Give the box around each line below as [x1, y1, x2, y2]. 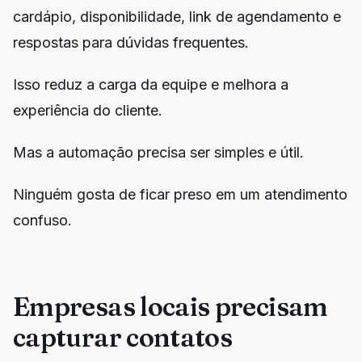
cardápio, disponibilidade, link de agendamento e [13, 8, 341, 26]
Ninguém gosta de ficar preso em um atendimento [13, 185, 347, 203]
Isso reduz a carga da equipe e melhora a [13, 76, 288, 94]
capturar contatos [13, 321, 233, 353]
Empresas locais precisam [13, 290, 328, 322]
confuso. [13, 211, 72, 229]
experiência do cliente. [13, 102, 162, 120]
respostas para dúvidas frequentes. [13, 34, 249, 52]
